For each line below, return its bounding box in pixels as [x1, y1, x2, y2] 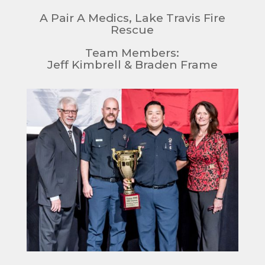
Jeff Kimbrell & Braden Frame [47, 58, 218, 72]
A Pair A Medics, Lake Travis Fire [39, 11, 225, 25]
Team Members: [85, 46, 180, 60]
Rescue [111, 23, 154, 37]
